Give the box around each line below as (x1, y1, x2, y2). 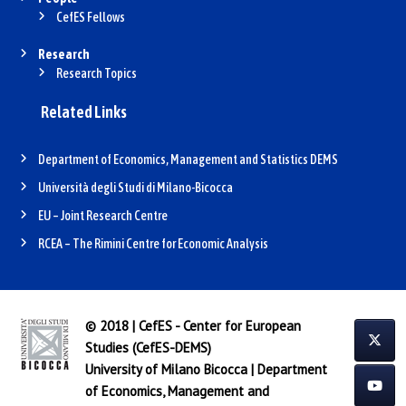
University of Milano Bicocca (84, 361, 247, 379)
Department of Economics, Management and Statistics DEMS (37, 152, 338, 168)
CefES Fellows (55, 10, 125, 25)
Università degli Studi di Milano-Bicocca (37, 180, 233, 196)
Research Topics (55, 66, 137, 82)
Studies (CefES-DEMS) (84, 339, 211, 357)
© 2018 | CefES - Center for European (84, 317, 301, 335)
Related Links (48, 102, 127, 122)
